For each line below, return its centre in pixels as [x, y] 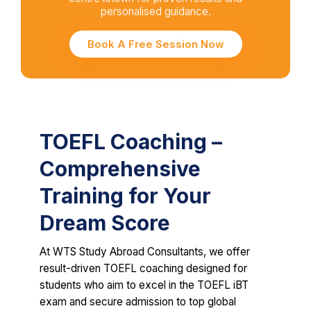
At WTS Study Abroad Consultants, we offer [145, 252]
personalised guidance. [155, 12]
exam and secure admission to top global [138, 302]
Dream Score [105, 223]
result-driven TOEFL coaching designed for [143, 269]
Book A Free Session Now [155, 44]
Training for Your [125, 196]
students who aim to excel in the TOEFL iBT [144, 285]
